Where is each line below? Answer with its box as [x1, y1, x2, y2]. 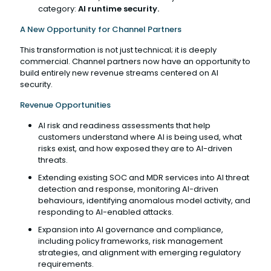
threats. [38, 154, 68, 166]
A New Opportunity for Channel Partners [20, 23, 181, 35]
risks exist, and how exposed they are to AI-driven [38, 142, 232, 154]
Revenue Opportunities [20, 99, 111, 111]
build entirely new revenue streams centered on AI [20, 67, 218, 79]
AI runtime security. [78, 2, 159, 15]
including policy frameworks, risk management [38, 235, 223, 247]
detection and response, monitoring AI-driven [38, 183, 218, 195]
